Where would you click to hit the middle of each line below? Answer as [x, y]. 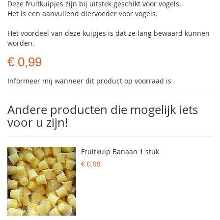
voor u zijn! [38, 122]
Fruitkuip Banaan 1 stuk [120, 151]
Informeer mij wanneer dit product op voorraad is [89, 81]
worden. [21, 43]
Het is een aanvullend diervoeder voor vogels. [82, 14]
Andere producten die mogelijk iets [103, 110]
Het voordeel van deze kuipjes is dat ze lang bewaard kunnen [109, 33]
